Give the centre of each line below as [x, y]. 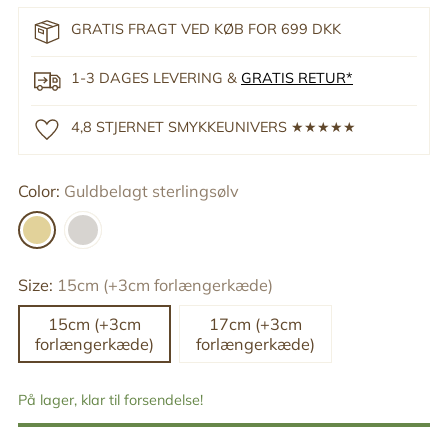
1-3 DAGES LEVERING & [156, 77]
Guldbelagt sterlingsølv [151, 190]
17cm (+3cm [255, 323]
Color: [41, 190]
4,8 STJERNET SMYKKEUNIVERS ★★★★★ [213, 126]
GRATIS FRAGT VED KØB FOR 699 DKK [206, 28]
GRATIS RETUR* [297, 77]
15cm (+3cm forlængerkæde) [165, 284]
